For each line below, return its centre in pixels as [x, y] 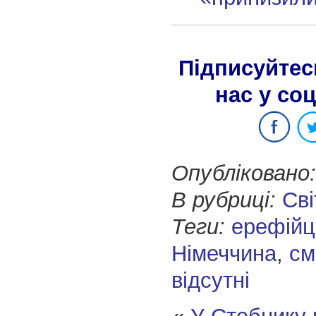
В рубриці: [223, 200]
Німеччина [224, 254]
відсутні [210, 281]
